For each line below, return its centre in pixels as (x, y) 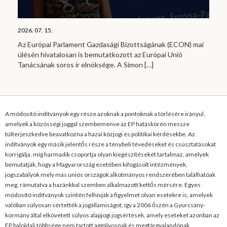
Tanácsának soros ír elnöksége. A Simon (81, 64)
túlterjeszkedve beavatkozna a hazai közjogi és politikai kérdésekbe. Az (100, 134)
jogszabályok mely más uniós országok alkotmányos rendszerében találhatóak (110, 174)
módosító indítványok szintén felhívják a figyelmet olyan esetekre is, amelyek (109, 195)
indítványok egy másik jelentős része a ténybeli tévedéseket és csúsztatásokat (110, 144)
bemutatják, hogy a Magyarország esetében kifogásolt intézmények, (96, 164)
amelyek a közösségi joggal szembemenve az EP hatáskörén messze (97, 124)
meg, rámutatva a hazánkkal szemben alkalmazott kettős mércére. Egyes (103, 184)
